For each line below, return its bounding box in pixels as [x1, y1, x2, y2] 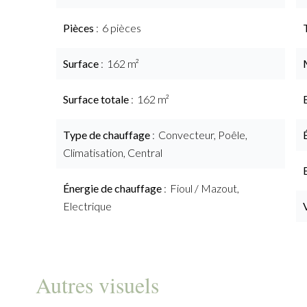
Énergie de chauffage [63, 182, 164, 195]
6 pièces [102, 21, 141, 34]
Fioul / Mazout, [170, 182, 239, 195]
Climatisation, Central [63, 146, 162, 159]
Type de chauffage [63, 128, 152, 141]
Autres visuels [36, 270, 159, 299]
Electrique [63, 199, 112, 212]
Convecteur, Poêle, [158, 128, 247, 141]
